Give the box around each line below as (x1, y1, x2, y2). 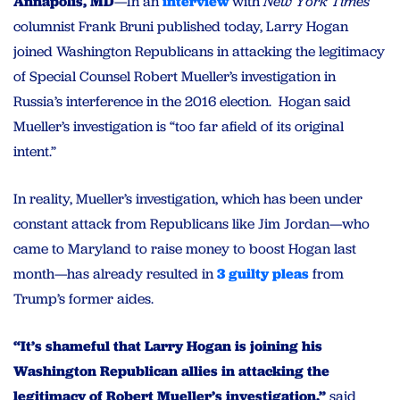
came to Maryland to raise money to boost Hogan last (13, 239, 356, 259)
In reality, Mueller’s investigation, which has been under (13, 189, 362, 209)
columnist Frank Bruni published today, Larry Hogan (13, 17, 348, 37)
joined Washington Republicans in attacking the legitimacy (13, 42, 385, 62)
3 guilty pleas (217, 264, 309, 284)
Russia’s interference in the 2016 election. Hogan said (13, 92, 351, 112)
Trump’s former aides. (13, 289, 161, 309)
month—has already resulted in (13, 264, 217, 284)
